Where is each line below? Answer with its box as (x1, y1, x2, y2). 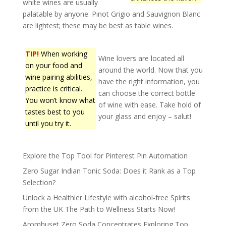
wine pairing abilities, (25, 72, 92, 82)
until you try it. (25, 118, 71, 128)
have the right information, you (98, 76, 200, 86)
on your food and (25, 60, 82, 70)
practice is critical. (25, 83, 82, 93)
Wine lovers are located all (98, 53, 184, 63)
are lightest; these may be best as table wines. (22, 20, 173, 30)
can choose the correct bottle (98, 88, 195, 98)
